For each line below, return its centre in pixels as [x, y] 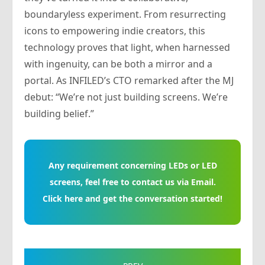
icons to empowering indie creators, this [115, 31]
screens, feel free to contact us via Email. [132, 182]
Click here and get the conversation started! [132, 199]
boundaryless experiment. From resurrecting [125, 14]
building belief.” [59, 114]
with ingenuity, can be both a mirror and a [118, 64]
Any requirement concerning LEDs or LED [132, 166]
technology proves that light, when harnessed [127, 48]
